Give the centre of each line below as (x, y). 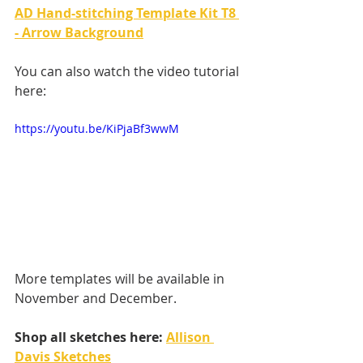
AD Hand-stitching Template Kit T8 (127, 13)
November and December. (96, 298)
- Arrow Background (79, 33)
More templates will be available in (121, 278)
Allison (190, 337)
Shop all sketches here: (90, 337)
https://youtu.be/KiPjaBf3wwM (97, 129)
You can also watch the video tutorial (128, 72)
